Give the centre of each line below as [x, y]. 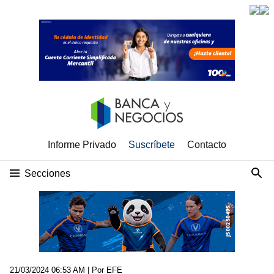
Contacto [207, 145]
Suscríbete [152, 145]
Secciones [47, 173]
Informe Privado [82, 145]
